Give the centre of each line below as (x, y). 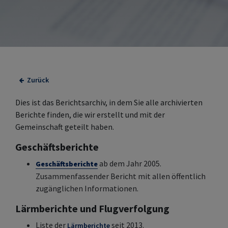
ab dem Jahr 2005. (130, 163)
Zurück (37, 80)
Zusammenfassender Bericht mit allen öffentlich (121, 176)
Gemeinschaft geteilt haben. (65, 127)
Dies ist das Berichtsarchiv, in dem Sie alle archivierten (109, 102)
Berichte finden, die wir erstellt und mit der (90, 115)
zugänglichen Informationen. (87, 188)
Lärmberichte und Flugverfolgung (92, 208)
